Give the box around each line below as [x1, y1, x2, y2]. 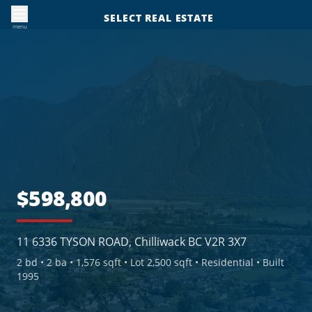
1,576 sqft [76, 255, 121, 269]
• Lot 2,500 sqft [121, 255, 192, 269]
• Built [253, 255, 284, 269]
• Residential [192, 255, 253, 269]
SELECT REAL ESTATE [104, 11, 214, 24]
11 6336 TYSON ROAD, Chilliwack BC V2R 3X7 [17, 233, 247, 249]
